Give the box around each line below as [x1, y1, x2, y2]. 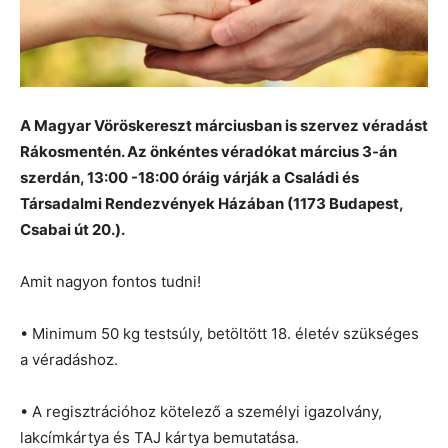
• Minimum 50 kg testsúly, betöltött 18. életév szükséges [20, 323, 419, 343]
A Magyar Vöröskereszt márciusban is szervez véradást [20, 115, 428, 135]
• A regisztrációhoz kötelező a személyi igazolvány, [20, 401, 382, 421]
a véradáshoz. [20, 349, 118, 369]
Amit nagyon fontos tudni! [20, 271, 201, 291]
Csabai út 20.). [20, 219, 128, 239]
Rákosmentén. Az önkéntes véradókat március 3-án [20, 141, 397, 161]
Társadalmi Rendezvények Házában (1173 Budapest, [20, 193, 403, 213]
